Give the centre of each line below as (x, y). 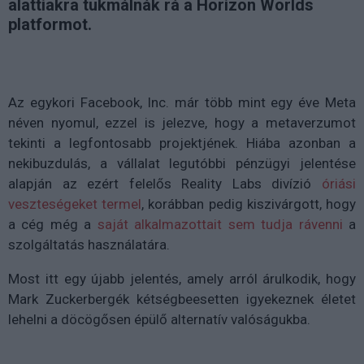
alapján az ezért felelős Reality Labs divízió (165, 184)
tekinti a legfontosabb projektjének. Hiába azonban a (182, 143)
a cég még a (53, 225)
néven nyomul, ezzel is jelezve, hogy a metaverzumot (182, 123)
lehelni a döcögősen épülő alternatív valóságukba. (159, 320)
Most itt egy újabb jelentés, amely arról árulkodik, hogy (182, 279)
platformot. (50, 25)
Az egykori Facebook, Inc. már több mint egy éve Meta (182, 103)
